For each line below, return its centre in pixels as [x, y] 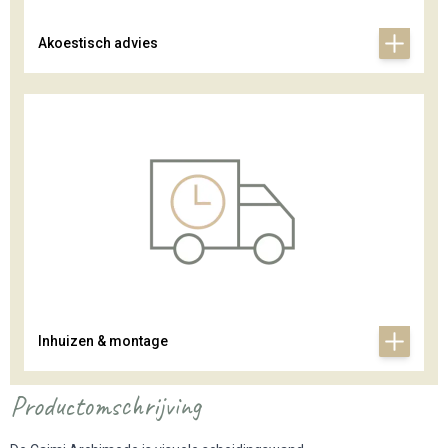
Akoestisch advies [98, 43]
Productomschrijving [105, 406]
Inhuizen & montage [103, 341]
